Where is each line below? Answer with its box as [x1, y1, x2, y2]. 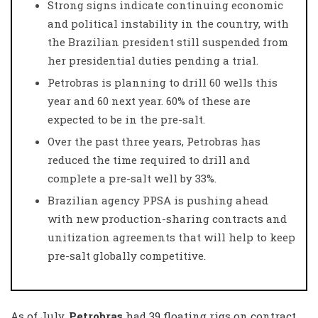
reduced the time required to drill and [48, 152, 250, 167]
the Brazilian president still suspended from [48, 34, 288, 49]
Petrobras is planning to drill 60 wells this [48, 75, 278, 89]
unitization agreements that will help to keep [48, 229, 295, 244]
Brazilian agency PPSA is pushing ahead [48, 192, 268, 207]
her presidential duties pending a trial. [48, 53, 258, 67]
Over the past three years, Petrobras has [48, 133, 261, 148]
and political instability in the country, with [48, 16, 289, 31]
